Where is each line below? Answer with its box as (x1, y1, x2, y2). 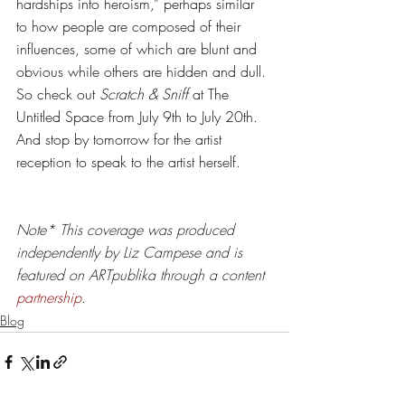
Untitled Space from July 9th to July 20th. (16, 106, 262, 127)
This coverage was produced (60, 219, 239, 240)
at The (188, 83, 233, 104)
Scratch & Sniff (99, 83, 188, 104)
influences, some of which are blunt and (16, 38, 261, 59)
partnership (16, 287, 81, 307)
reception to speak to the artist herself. (16, 151, 245, 172)
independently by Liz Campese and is (16, 241, 247, 262)
